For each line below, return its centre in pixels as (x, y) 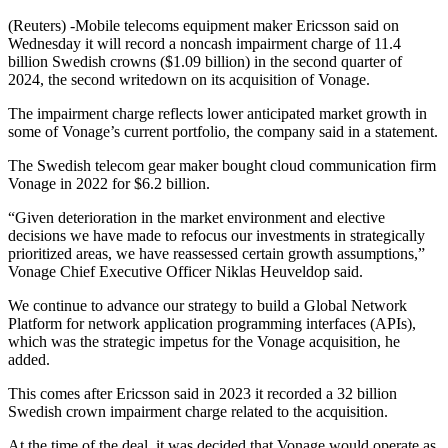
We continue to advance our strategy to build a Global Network (207, 306)
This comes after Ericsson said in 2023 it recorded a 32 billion (202, 394)
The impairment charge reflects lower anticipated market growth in (217, 114)
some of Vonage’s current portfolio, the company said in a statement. (223, 132)
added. (29, 360)
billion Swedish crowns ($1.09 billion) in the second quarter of (205, 62)
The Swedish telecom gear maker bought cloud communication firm (222, 166)
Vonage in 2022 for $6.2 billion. (109, 184)
